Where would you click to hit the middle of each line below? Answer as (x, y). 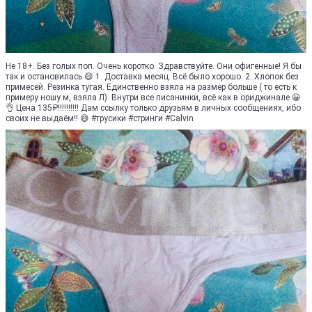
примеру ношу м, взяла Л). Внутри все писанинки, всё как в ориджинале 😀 (153, 97)
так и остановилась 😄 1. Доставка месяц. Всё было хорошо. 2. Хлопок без (152, 76)
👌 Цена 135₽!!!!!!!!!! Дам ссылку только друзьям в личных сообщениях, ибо (153, 108)
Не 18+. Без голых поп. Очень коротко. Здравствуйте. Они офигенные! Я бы (154, 66)
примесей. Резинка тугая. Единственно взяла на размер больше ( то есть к (151, 87)
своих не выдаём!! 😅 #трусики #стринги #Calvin (100, 118)
